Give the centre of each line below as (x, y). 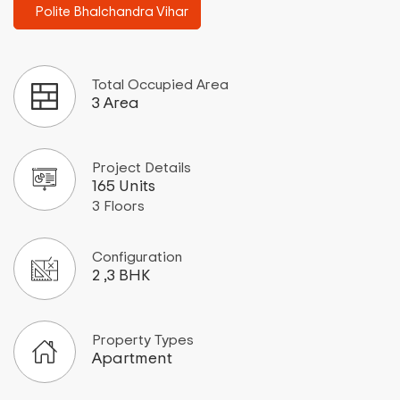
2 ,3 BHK (121, 276)
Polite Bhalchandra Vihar (112, 12)
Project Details (142, 168)
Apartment (132, 359)
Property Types (143, 340)
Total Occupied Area (160, 85)
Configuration (137, 257)
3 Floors (118, 206)
